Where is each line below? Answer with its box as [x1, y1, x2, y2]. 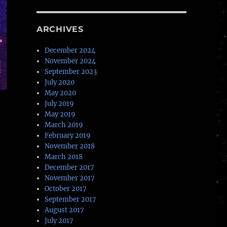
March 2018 [45, 153, 83, 162]
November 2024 [45, 57, 96, 66]
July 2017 [45, 216, 74, 225]
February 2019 [45, 131, 91, 140]
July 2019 [45, 99, 74, 108]
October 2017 [45, 184, 87, 194]
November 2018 [45, 142, 95, 151]
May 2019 [45, 110, 76, 119]
